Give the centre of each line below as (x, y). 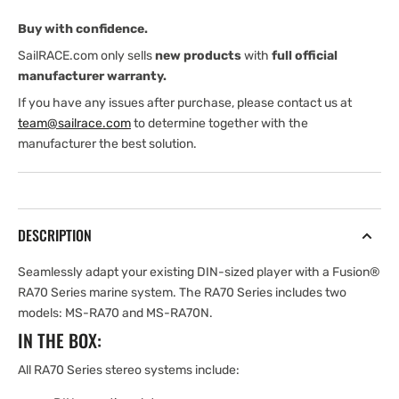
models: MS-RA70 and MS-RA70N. (115, 313)
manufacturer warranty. (92, 76)
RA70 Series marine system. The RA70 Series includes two (182, 293)
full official (305, 56)
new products (198, 56)
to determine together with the (220, 123)
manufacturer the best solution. (107, 144)
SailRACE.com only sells (86, 56)
